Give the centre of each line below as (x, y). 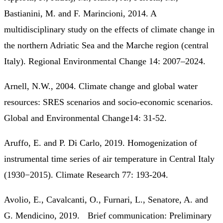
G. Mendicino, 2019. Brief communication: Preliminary (108, 215)
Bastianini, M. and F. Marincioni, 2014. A (80, 13)
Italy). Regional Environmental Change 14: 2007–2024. (105, 61)
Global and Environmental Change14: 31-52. (85, 118)
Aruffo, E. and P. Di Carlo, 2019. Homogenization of (101, 143)
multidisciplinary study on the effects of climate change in (109, 29)
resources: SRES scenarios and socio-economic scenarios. (109, 102)
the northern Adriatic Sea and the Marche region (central (106, 45)
